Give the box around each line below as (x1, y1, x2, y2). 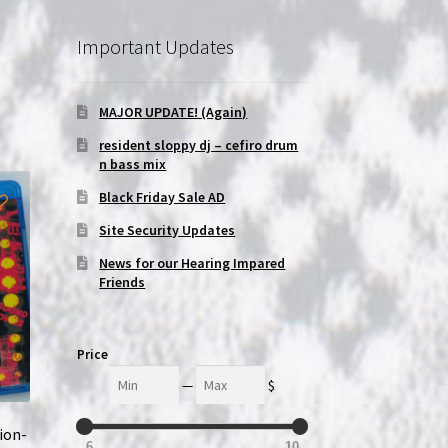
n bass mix (99, 155, 167, 174)
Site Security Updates (99, 221, 236, 240)
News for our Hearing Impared (99, 254, 286, 273)
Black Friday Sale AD (99, 188, 226, 207)
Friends (99, 273, 146, 292)
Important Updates (76, 33, 234, 59)
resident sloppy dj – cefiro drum (99, 136, 299, 155)
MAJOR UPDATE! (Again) (99, 103, 248, 122)
